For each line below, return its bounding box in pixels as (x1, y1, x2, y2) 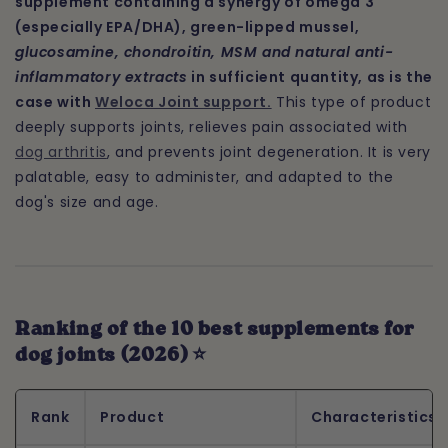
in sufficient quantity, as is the (187, 67, 434, 88)
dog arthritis (15, 142, 107, 163)
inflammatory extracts (15, 67, 188, 88)
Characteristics (311, 407, 437, 428)
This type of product (271, 92, 432, 113)
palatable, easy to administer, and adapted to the (15, 167, 394, 188)
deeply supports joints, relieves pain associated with (15, 117, 408, 138)
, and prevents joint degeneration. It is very (106, 142, 431, 163)
